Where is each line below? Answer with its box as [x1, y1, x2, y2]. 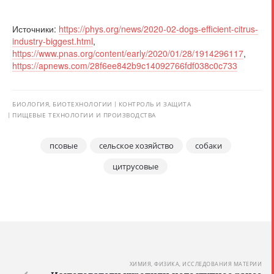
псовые [49, 139, 78, 151]
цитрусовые [113, 160, 158, 172]
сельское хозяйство [98, 139, 174, 151]
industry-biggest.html [12, 34, 93, 47]
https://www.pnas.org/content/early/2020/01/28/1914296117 [12, 46, 243, 59]
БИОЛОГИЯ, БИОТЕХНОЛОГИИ [12, 99, 113, 108]
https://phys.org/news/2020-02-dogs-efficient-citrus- [59, 22, 258, 35]
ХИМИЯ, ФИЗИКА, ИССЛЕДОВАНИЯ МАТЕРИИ [129, 259, 262, 268]
